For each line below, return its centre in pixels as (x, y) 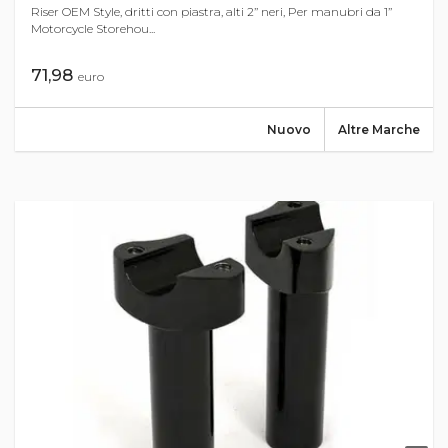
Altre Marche (379, 130)
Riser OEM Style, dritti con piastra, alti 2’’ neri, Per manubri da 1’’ (211, 12)
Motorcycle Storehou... (93, 29)
